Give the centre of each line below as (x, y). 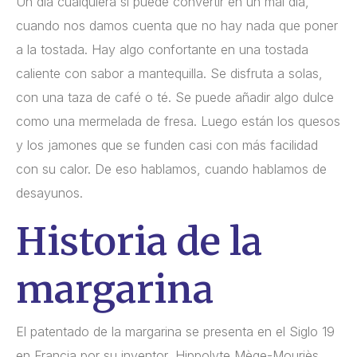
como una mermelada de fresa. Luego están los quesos (178, 121)
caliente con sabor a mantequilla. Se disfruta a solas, (169, 73)
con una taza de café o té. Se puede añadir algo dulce (175, 97)
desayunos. (49, 192)
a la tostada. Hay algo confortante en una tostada (162, 49)
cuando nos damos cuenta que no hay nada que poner (177, 25)
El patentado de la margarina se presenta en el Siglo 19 (175, 331)
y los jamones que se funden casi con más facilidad (167, 145)
